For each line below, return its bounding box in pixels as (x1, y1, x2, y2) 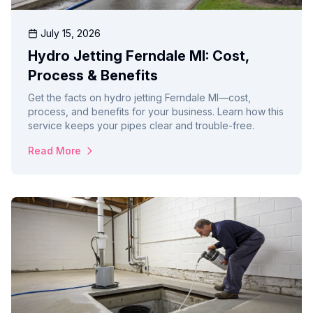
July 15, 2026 (41, 27, 101, 40)
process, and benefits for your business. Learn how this (28, 105, 284, 118)
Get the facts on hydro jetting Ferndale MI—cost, (28, 92, 251, 104)
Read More (28, 145, 81, 157)
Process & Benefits (28, 67, 158, 85)
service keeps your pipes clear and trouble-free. (28, 119, 254, 132)
